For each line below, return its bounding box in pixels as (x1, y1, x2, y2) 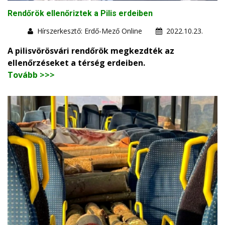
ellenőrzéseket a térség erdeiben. (8, 57, 145, 68)
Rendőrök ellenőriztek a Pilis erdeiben (8, 8, 153, 18)
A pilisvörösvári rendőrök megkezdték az (8, 45, 174, 56)
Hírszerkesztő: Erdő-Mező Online (37, 26, 142, 36)
